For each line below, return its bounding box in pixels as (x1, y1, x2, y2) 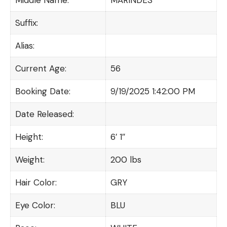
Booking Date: (15, 85, 70, 97)
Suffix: (15, 17, 38, 28)
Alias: (15, 40, 34, 51)
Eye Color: (15, 199, 55, 211)
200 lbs (110, 154, 141, 165)
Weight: (15, 154, 45, 165)
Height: (15, 131, 43, 142)
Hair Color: (15, 176, 57, 188)
